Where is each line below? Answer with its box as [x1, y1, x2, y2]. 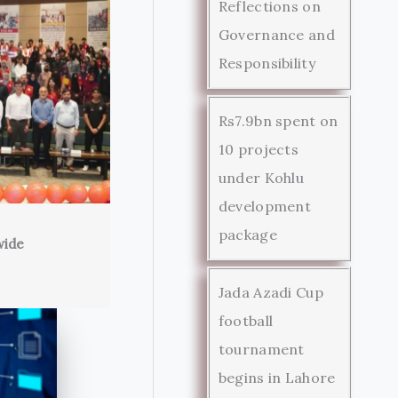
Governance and [218, 25, 335, 44]
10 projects [218, 139, 299, 158]
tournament [218, 339, 305, 358]
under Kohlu [218, 168, 305, 187]
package [218, 225, 277, 243]
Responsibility [218, 53, 315, 72]
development [218, 196, 312, 215]
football [218, 311, 274, 330]
